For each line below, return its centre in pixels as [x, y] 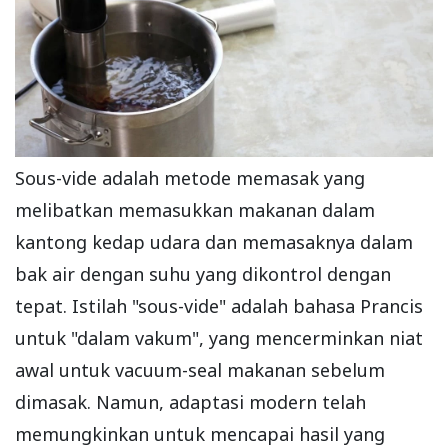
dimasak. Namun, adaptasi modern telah [190, 402]
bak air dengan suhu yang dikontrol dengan [203, 274]
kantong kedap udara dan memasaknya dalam [214, 242]
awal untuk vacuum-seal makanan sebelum [200, 370]
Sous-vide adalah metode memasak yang [190, 178]
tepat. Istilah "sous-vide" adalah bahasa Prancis [219, 306]
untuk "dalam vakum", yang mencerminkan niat [219, 338]
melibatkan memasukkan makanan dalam [195, 210]
